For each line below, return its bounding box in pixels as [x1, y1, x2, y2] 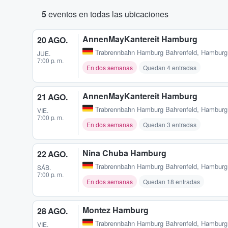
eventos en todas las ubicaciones [46, 8, 168, 20]
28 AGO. [37, 205, 68, 217]
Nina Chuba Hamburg [82, 147, 166, 159]
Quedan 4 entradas [143, 63, 196, 72]
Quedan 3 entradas [143, 120, 196, 129]
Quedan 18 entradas [143, 177, 200, 186]
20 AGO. [37, 34, 68, 46]
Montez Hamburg [82, 204, 149, 216]
